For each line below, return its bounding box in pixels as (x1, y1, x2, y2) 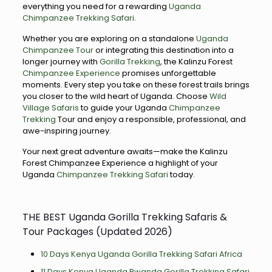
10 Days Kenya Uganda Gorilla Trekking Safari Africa (40, 248, 242, 260)
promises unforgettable (120, 67, 216, 79)
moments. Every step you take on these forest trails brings (22, 79, 250, 90)
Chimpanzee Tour (22, 44, 93, 56)
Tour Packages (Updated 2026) (22, 225, 172, 239)
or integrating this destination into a (93, 44, 234, 56)
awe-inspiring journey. (22, 125, 111, 137)
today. (168, 169, 195, 180)
